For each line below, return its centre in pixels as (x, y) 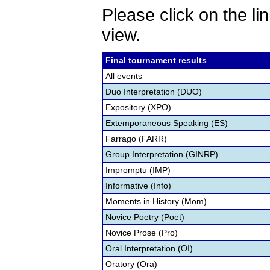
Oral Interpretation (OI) (149, 248)
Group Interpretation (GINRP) (162, 154)
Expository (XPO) (138, 107)
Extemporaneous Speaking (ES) (167, 123)
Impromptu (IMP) (138, 170)
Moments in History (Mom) (156, 201)
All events (124, 76)
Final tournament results (156, 60)
